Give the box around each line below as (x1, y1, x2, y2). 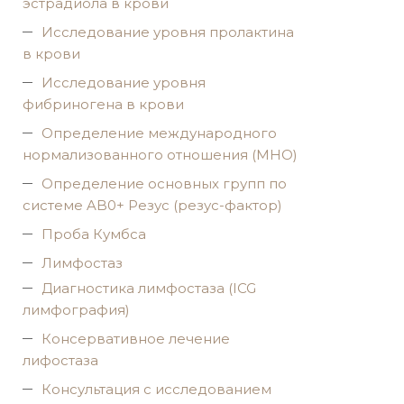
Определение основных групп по (41, 175, 287, 192)
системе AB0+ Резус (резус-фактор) (23, 197, 282, 214)
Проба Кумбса (41, 225, 146, 243)
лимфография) (23, 301, 130, 318)
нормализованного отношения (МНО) (23, 146, 298, 163)
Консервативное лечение (41, 330, 230, 347)
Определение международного (41, 124, 277, 142)
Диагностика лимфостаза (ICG (41, 280, 256, 297)
